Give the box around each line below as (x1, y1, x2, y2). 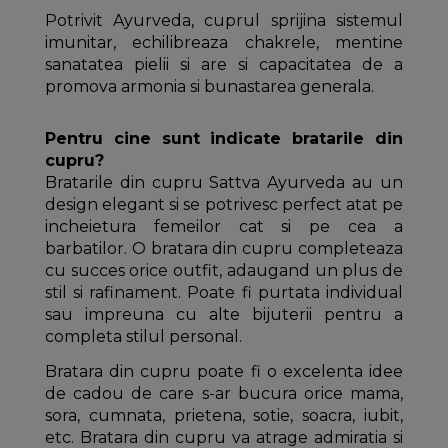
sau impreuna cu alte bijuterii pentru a (44, 305, 404, 325)
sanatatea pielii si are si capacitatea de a (44, 55, 404, 75)
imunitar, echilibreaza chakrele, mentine (44, 33, 404, 53)
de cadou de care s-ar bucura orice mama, (44, 383, 404, 403)
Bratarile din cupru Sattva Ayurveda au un (44, 173, 404, 193)
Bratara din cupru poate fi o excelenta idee (44, 361, 404, 381)
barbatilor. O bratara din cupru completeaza (44, 239, 404, 259)
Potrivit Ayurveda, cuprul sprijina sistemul (44, 11, 404, 31)
